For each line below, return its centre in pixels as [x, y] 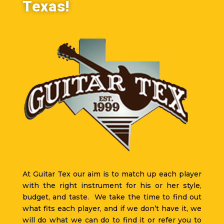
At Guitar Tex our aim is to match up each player [112, 174]
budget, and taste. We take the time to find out [112, 197]
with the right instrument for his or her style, [112, 185]
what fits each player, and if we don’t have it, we [112, 208]
